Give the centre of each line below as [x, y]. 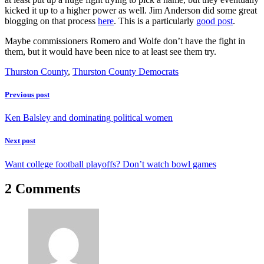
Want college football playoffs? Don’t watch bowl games [110, 164]
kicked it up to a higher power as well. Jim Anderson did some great [131, 10]
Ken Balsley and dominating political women [89, 118]
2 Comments [42, 189]
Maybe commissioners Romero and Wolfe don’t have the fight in [125, 41]
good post [214, 21]
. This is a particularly [155, 21]
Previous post [27, 94]
